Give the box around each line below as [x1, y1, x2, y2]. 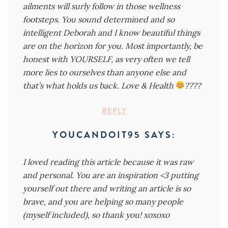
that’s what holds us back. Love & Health [23, 80, 176, 91]
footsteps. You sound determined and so [23, 14, 175, 24]
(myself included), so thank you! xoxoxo [23, 209, 169, 220]
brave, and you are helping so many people [23, 196, 183, 207]
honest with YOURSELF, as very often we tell [23, 53, 190, 64]
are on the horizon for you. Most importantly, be [23, 40, 203, 51]
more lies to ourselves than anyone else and [23, 67, 186, 77]
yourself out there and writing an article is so [23, 183, 191, 193]
